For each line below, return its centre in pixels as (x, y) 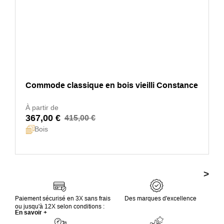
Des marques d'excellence (160, 198)
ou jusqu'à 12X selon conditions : (60, 206)
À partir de (42, 107)
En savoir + (31, 212)
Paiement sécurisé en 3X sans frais (63, 198)
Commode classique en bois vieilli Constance (112, 85)
